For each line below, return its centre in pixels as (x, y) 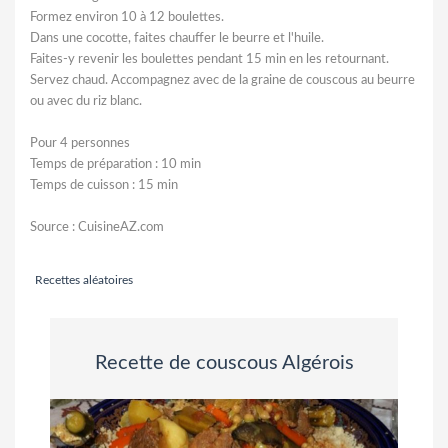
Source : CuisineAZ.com (97, 227)
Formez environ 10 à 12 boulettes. (127, 17)
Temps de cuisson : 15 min (104, 185)
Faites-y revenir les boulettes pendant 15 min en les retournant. (209, 59)
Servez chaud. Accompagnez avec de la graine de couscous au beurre (222, 80)
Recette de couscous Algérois (224, 362)
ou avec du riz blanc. (86, 101)
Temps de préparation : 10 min (115, 164)
